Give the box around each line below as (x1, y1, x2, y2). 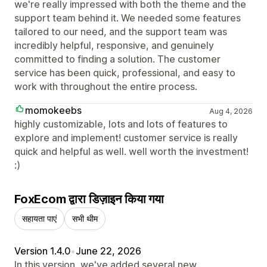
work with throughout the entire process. (14, 80, 197, 92)
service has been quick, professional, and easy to (14, 66, 235, 79)
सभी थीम (72, 213, 98, 223)
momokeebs (25, 104, 82, 116)
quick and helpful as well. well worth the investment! (14, 145, 249, 157)
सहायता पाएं (22, 213, 57, 223)
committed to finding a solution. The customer (14, 52, 221, 65)
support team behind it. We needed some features (14, 11, 241, 24)
